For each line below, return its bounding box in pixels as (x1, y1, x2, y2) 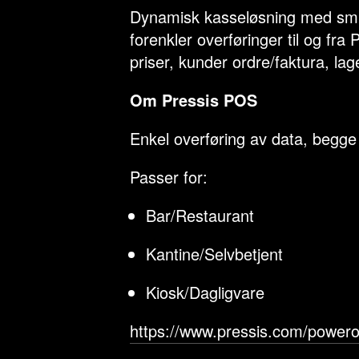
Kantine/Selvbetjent (146, 242, 283, 265)
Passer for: (130, 165, 208, 188)
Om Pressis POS (130, 88, 257, 111)
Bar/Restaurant (146, 204, 254, 227)
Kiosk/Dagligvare (146, 280, 264, 304)
